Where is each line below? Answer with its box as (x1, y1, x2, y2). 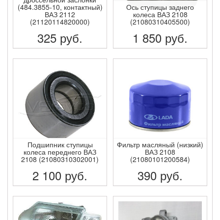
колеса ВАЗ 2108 (133, 9, 188, 19)
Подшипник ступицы (27, 139, 93, 149)
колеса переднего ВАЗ (24, 146, 96, 157)
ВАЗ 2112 (45, 9, 75, 19)
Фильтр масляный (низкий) (117, 139, 203, 149)
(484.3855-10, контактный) (17, 1, 103, 12)
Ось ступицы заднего (126, 1, 194, 12)
